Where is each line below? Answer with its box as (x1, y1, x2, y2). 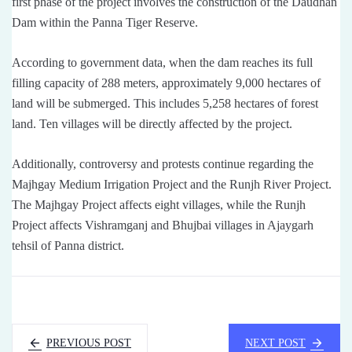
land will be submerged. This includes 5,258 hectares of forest (12, 97, 318, 110)
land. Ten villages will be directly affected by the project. (12, 117, 292, 130)
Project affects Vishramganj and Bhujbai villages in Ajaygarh (12, 218, 313, 232)
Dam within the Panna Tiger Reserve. (12, 16, 198, 29)
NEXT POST (245, 337, 306, 349)
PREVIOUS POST (46, 337, 131, 349)
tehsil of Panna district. (12, 239, 124, 252)
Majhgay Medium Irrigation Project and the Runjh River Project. (12, 178, 332, 191)
